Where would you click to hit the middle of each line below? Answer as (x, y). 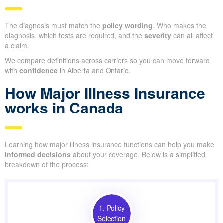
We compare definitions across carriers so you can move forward (107, 60)
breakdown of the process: (47, 164)
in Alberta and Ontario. (94, 70)
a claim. (17, 45)
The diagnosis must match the (54, 25)
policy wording (127, 25)
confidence (39, 70)
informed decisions (38, 154)
